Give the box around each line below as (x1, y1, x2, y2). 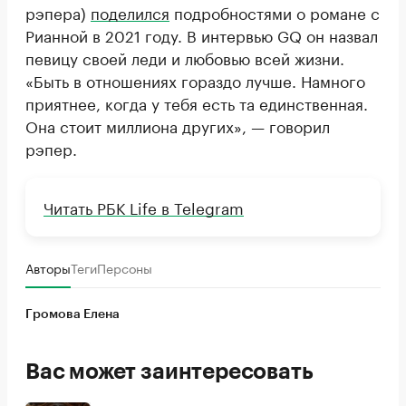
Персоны (97, 256, 152, 277)
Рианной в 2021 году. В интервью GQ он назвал (25, 22, 378, 46)
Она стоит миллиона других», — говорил (25, 112, 330, 137)
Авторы (25, 256, 71, 277)
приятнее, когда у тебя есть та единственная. (25, 90, 368, 114)
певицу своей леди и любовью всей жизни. (25, 44, 344, 69)
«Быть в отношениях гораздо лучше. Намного (25, 67, 365, 92)
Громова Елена (25, 307, 120, 321)
